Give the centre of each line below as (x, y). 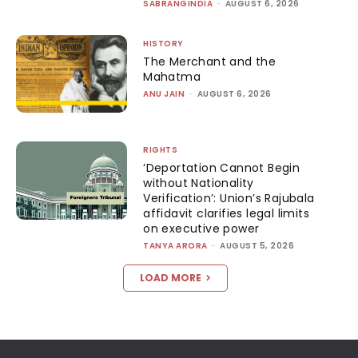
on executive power (201, 229)
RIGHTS (161, 150)
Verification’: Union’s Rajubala (229, 198)
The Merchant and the (210, 61)
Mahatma (172, 76)
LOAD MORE (170, 278)
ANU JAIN (164, 93)
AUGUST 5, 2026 (257, 246)
